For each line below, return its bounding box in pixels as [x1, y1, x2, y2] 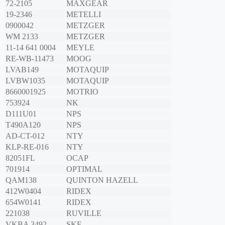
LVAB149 [6, 65, 39, 74]
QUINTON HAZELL [66, 176, 138, 185]
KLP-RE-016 [6, 143, 49, 152]
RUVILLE [66, 209, 101, 218]
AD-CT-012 [6, 132, 45, 141]
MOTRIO [66, 87, 98, 96]
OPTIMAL [66, 165, 102, 174]
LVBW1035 [6, 76, 45, 85]
